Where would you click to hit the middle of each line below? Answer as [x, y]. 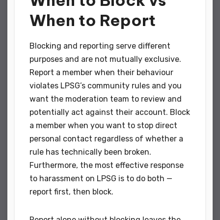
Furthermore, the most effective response [107, 165]
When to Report [93, 20]
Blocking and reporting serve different [100, 46]
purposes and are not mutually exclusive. [105, 59]
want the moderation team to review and [106, 99]
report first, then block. [71, 192]
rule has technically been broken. [90, 152]
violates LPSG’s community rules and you [106, 85]
